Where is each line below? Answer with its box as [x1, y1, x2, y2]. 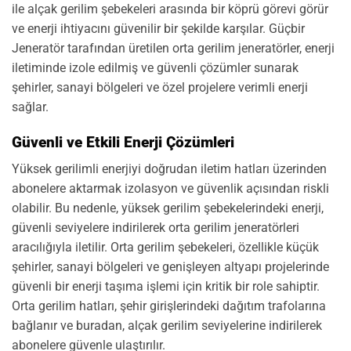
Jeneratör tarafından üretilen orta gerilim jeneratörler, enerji [12, 40, 335, 56]
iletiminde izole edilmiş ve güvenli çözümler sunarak [12, 60, 299, 75]
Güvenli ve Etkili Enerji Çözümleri [12, 132, 234, 151]
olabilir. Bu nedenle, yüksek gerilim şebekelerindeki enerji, [12, 201, 324, 216]
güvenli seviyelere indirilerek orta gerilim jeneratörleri [12, 220, 299, 236]
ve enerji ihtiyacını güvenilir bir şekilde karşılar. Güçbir [12, 20, 305, 36]
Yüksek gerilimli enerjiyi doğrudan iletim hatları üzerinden [12, 161, 327, 177]
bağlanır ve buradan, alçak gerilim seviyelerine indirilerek [12, 318, 322, 334]
